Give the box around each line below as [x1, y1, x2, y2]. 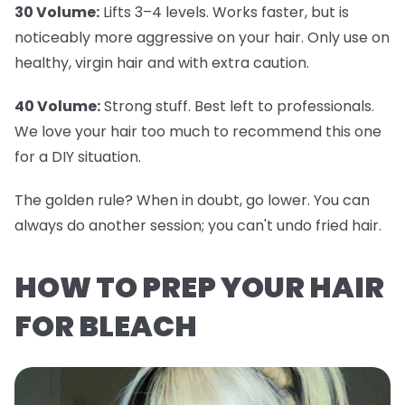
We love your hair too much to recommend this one [14, 120, 381, 142]
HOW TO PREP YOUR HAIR [14, 266, 384, 307]
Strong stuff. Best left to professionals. [100, 95, 374, 117]
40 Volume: [14, 95, 100, 117]
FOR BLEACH [14, 305, 197, 346]
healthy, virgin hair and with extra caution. [14, 52, 309, 73]
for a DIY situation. [14, 146, 141, 167]
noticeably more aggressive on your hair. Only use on [14, 26, 390, 48]
